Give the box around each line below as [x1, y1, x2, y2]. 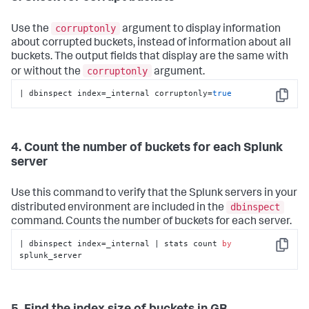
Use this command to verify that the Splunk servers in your [11, 188, 297, 199]
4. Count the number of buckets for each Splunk [11, 141, 283, 154]
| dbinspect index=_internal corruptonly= [19, 88, 213, 99]
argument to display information [120, 24, 281, 36]
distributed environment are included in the [11, 203, 226, 215]
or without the [11, 66, 83, 78]
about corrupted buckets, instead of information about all [11, 38, 291, 50]
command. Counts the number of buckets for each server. [11, 217, 292, 228]
